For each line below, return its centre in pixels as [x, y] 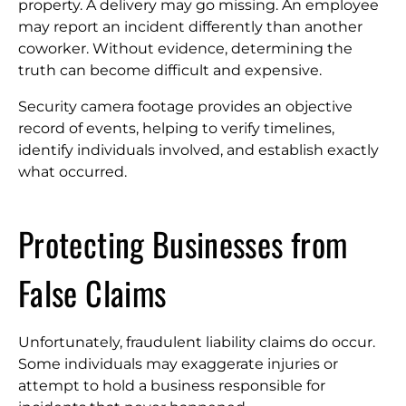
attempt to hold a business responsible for [172, 386]
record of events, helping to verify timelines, [176, 128]
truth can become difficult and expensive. [170, 70]
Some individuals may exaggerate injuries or [178, 364]
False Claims [92, 292]
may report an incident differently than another [190, 27]
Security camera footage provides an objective [185, 106]
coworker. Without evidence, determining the [185, 48]
